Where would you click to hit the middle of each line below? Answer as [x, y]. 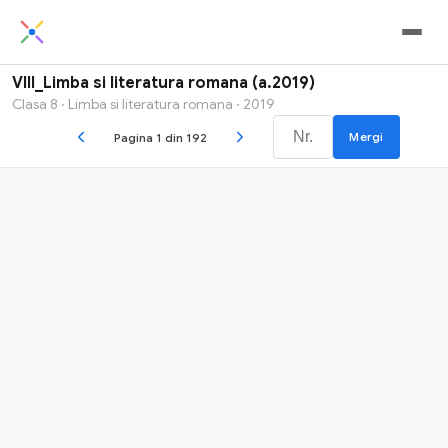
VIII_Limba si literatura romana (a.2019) [163, 83]
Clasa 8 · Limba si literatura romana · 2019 [143, 104]
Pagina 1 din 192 [161, 137]
